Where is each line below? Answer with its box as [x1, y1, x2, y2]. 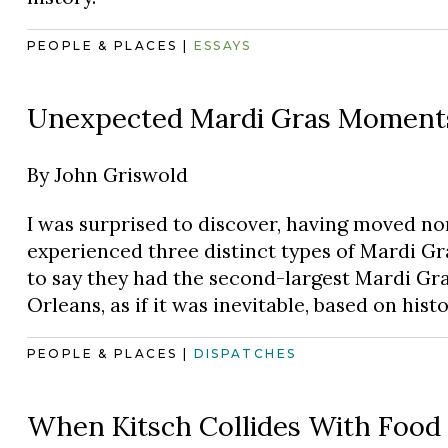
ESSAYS [193, 38, 252, 54]
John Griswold [53, 161, 188, 187]
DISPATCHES [193, 346, 297, 362]
